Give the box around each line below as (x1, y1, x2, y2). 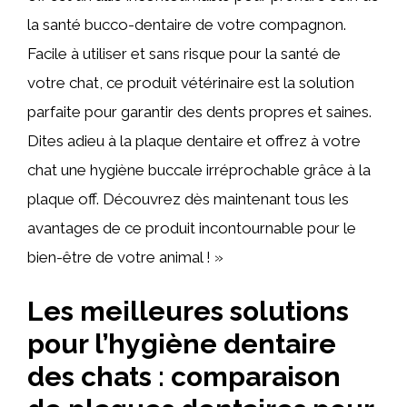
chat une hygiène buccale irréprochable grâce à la (27, 161, 371, 179)
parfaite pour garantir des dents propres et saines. (27, 103, 372, 121)
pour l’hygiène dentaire (27, 327, 336, 360)
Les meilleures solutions (27, 294, 349, 327)
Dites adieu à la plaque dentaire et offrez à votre (27, 132, 361, 150)
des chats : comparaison (27, 360, 341, 392)
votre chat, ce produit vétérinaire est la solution (27, 74, 354, 92)
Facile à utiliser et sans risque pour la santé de (27, 45, 341, 63)
